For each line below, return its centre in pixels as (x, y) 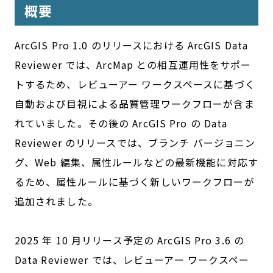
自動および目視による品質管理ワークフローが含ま (134, 104)
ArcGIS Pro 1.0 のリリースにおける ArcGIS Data (131, 45)
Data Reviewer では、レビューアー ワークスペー (132, 260)
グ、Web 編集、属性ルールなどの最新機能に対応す (136, 162)
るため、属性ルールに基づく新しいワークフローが (134, 182)
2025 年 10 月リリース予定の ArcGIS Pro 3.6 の (129, 240)
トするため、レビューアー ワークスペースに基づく (135, 84)
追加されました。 (56, 201)
